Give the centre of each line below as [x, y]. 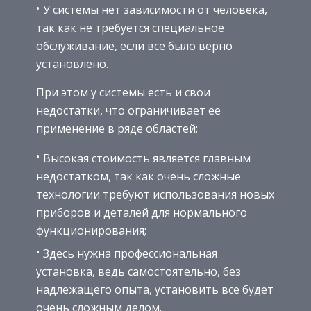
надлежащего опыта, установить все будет [155, 289]
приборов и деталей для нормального [142, 212]
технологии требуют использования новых [155, 194]
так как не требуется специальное [130, 27]
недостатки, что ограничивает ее [128, 110]
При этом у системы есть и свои [123, 92]
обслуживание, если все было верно [134, 45]
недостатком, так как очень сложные [138, 176]
